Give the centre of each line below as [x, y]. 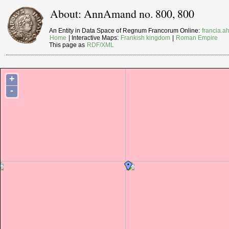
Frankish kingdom [146, 38]
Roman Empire [197, 38]
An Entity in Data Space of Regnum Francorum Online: [125, 31]
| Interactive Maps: [94, 38]
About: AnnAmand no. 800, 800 [122, 14]
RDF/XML [101, 45]
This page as [68, 45]
